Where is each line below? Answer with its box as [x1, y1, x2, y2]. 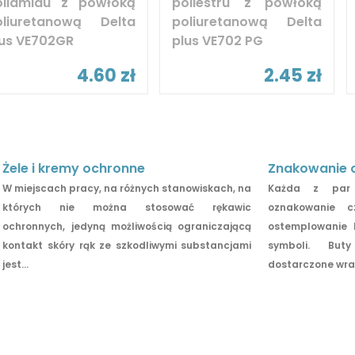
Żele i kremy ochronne [2, 158, 146, 177]
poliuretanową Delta [172, 12, 323, 31]
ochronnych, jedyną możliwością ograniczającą [2, 219, 252, 233]
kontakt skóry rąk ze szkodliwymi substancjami [2, 238, 252, 252]
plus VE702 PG [172, 31, 264, 50]
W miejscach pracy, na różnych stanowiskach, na [2, 181, 252, 195]
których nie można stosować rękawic [2, 200, 252, 214]
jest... [2, 257, 29, 271]
